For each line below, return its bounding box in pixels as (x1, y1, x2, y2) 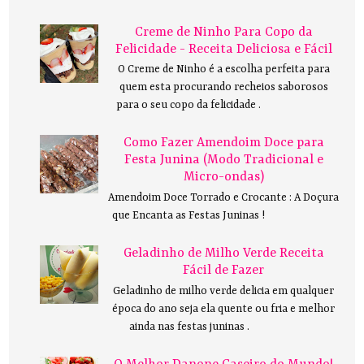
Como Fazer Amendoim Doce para (123, 136, 324, 151)
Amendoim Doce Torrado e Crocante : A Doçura (108, 191, 340, 204)
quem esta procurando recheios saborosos (119, 81, 328, 94)
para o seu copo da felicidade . (115, 99, 263, 112)
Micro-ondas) (183, 170, 264, 185)
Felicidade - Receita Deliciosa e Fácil (115, 41, 332, 57)
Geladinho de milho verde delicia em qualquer (113, 284, 335, 297)
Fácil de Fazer (183, 263, 265, 279)
